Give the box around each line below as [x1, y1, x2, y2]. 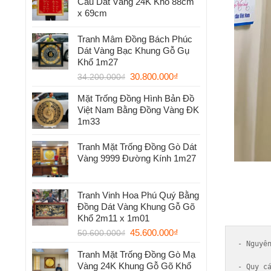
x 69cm [77, 8, 107, 19]
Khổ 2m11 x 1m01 [77, 213, 149, 224]
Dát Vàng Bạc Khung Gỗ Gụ [77, 45, 189, 56]
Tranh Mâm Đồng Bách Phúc [77, 34, 192, 45]
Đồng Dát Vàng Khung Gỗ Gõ [77, 201, 195, 212]
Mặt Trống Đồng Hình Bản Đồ [77, 93, 194, 104]
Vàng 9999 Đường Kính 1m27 [77, 153, 196, 164]
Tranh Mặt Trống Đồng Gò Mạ [77, 249, 195, 260]
